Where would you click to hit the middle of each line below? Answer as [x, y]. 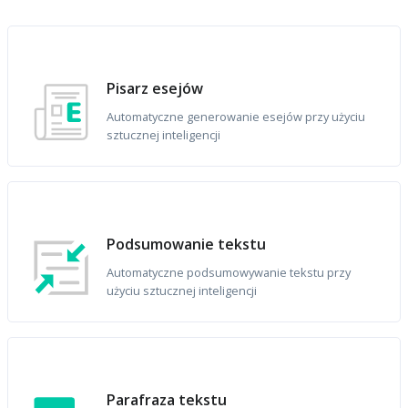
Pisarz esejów [155, 89]
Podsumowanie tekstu [187, 245]
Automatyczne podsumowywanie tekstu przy [229, 273]
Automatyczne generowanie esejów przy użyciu [236, 117]
